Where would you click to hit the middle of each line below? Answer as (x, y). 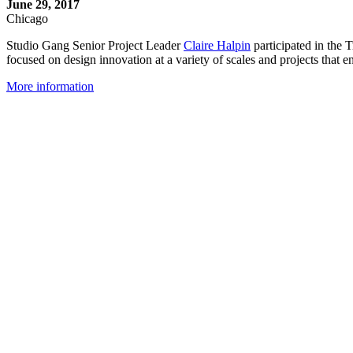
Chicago (27, 19)
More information (50, 87)
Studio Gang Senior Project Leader (95, 46)
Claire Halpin (217, 46)
